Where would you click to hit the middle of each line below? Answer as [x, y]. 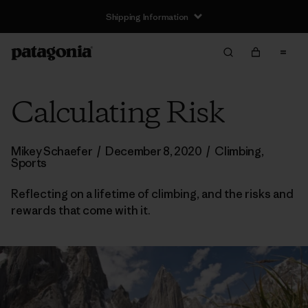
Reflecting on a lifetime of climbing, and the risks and [152, 194]
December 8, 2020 [153, 151]
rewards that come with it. [81, 210]
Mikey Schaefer [53, 151]
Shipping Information [147, 16]
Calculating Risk [117, 114]
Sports [29, 163]
